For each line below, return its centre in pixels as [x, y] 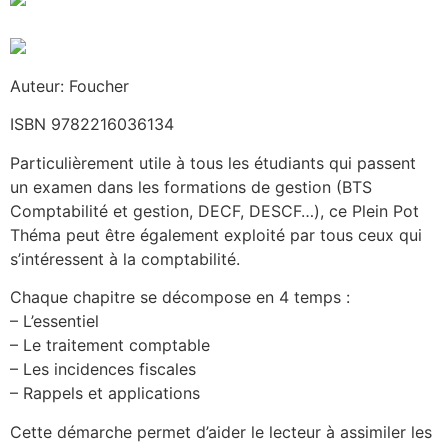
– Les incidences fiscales [103, 369]
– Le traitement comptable [110, 345]
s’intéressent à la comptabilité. [125, 258]
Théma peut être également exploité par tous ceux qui [216, 234]
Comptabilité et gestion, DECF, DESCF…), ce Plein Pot [214, 210]
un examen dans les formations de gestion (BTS [191, 186]
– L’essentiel [54, 321]
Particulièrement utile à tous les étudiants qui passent [213, 162]
